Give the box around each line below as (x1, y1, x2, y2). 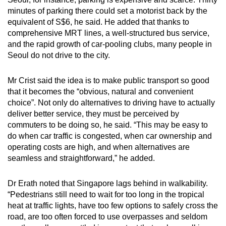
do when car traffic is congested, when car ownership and (8, 131, 212, 140)
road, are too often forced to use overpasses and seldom (8, 212, 207, 221)
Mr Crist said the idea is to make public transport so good (8, 76, 209, 85)
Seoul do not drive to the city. (8, 50, 110, 60)
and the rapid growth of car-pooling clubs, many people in (8, 39, 212, 48)
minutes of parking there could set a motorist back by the (8, 6, 207, 15)
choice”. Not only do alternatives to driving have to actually (8, 98, 215, 107)
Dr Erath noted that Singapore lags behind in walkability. (8, 179, 208, 188)
